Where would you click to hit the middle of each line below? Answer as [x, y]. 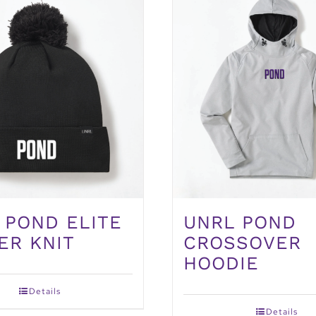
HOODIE [221, 263]
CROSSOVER [242, 243]
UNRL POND [240, 223]
